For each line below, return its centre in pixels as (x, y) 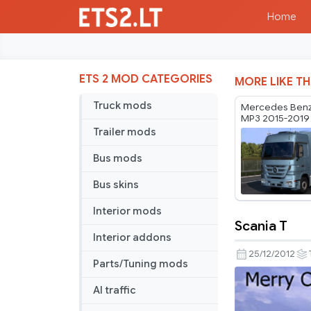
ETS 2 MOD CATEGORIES (146, 79)
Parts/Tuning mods (141, 264)
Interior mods (127, 211)
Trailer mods (125, 132)
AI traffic (115, 291)
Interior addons (132, 238)
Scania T (261, 226)
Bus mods (118, 159)
